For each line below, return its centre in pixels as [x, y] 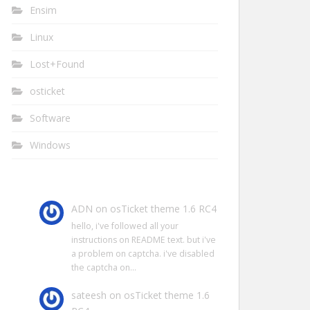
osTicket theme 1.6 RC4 [163, 209]
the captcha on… [103, 268]
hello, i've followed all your [125, 226]
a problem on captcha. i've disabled [143, 254]
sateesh [89, 295]
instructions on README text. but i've [143, 240]
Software [50, 118]
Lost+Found [57, 64]
